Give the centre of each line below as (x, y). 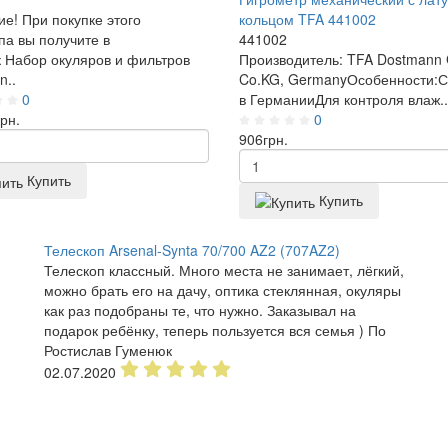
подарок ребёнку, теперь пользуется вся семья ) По (215, 330)
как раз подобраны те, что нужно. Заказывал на (200, 310)
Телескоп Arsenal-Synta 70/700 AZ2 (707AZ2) (192, 250)
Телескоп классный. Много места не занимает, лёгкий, (224, 270)
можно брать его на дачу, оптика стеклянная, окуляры (222, 290)
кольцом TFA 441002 (307, 18)
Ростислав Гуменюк (108, 350)
